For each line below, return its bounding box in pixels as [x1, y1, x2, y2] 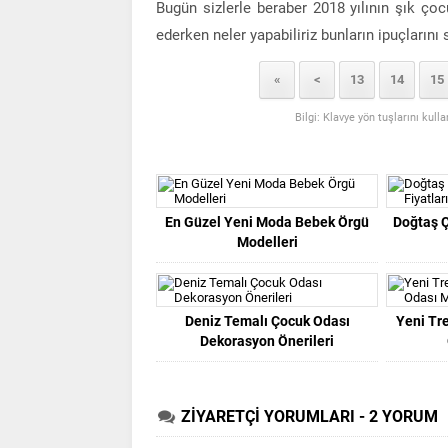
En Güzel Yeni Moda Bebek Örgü [165, 213, 370, 230]
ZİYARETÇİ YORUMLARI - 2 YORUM [181, 406, 438, 426]
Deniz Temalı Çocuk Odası [184, 312, 350, 329]
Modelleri [236, 233, 298, 250]
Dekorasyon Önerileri [200, 332, 335, 349]
